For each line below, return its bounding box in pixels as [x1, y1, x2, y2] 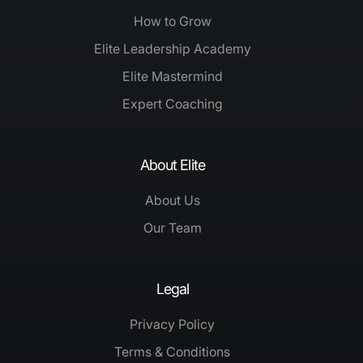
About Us [144, 192, 200, 209]
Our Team [143, 220, 202, 237]
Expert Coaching [122, 96, 223, 113]
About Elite [139, 156, 205, 174]
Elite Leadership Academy [93, 41, 251, 58]
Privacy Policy [130, 316, 216, 333]
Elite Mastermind [122, 68, 223, 85]
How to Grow [133, 13, 211, 30]
